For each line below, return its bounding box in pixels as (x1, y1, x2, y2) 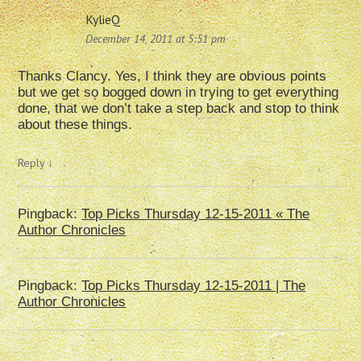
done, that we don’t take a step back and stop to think (18, 101, 340, 117)
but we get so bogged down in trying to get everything (18, 85, 339, 101)
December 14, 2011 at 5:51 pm (85, 31, 226, 47)
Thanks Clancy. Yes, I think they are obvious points (18, 68, 327, 85)
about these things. (18, 117, 133, 133)
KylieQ (85, 11, 121, 28)
